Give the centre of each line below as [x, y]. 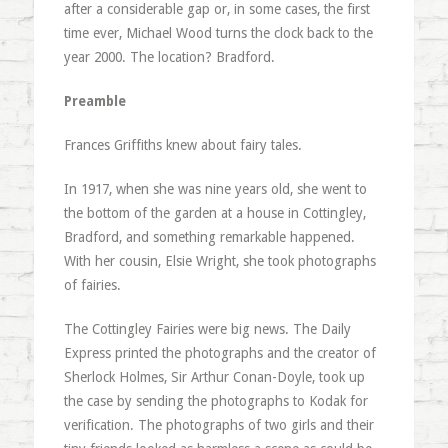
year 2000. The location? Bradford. [169, 56]
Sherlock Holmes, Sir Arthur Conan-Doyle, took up [214, 376]
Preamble [94, 100]
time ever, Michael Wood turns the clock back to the [218, 32]
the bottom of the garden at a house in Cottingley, [214, 212]
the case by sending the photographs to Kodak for [215, 400]
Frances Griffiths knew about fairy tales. [182, 144]
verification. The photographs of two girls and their [218, 424]
